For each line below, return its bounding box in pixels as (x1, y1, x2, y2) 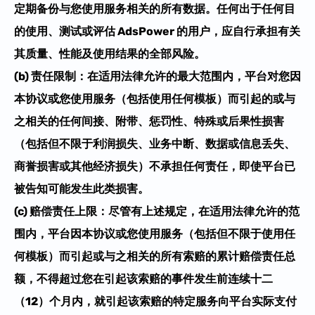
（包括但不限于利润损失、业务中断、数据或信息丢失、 (14, 136, 295, 150)
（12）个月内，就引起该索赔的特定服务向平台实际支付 (14, 294, 297, 308)
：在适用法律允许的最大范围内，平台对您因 (76, 69, 301, 83)
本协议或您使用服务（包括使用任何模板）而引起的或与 (14, 91, 295, 105)
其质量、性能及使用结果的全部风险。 (14, 46, 205, 60)
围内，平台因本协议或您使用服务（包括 (14, 226, 217, 240)
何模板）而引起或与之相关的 (14, 249, 160, 263)
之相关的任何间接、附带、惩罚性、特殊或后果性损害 (14, 114, 284, 128)
